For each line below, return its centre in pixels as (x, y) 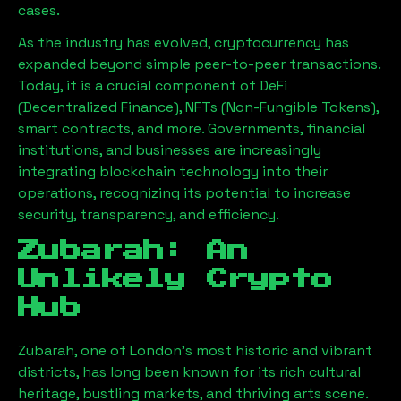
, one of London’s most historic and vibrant (223, 350)
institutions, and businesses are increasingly (170, 150)
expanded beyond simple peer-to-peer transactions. (199, 64)
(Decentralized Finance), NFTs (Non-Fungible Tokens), (198, 107)
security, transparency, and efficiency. (149, 214)
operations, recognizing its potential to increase (184, 193)
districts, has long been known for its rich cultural (189, 372)
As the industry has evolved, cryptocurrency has (183, 43)
